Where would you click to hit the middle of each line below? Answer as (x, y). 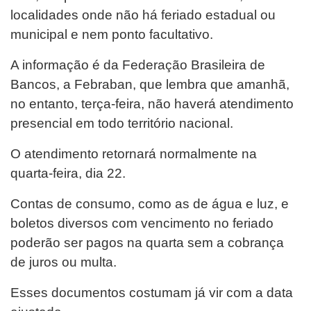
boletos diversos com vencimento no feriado (142, 223)
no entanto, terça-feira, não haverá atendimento (152, 104)
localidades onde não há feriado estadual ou (143, 15)
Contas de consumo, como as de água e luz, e (150, 204)
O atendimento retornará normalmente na (134, 154)
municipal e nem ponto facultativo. (112, 34)
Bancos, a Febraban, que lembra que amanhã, (150, 84)
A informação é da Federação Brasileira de (138, 65)
